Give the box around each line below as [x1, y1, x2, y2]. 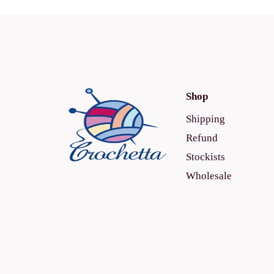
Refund [186, 132, 218, 144]
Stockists [186, 151, 225, 163]
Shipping [186, 113, 225, 125]
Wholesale [186, 170, 232, 182]
